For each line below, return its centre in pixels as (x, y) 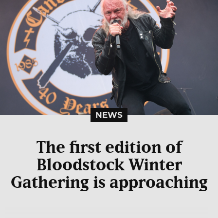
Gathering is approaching (109, 183)
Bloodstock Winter (109, 165)
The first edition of (109, 148)
